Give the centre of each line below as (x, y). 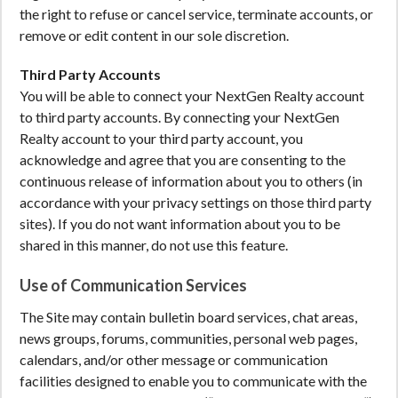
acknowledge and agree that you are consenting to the (183, 159)
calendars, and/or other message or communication (174, 359)
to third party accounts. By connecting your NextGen (179, 117)
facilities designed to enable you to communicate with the (193, 381)
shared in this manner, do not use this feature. (154, 245)
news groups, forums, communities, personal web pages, (188, 338)
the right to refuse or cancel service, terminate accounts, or (196, 14)
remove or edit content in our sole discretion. (154, 35)
